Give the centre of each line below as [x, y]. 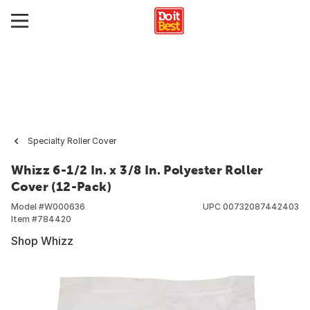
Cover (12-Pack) [61, 186]
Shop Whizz [42, 241]
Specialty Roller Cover [72, 141]
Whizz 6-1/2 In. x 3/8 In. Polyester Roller [137, 170]
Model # [28, 207]
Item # [24, 219]
